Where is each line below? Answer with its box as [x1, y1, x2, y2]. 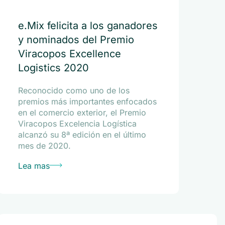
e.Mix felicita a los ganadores [18, 20, 158, 32]
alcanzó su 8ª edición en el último [18, 130, 146, 140]
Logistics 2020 [18, 62, 89, 74]
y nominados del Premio [18, 34, 134, 46]
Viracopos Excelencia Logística [18, 119, 137, 129]
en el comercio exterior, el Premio [18, 107, 146, 118]
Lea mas [18, 161, 50, 171]
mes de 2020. [18, 141, 71, 151]
